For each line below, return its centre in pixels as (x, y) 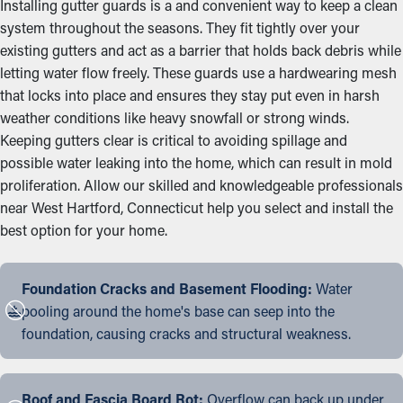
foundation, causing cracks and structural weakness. (186, 333)
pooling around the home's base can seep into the (178, 311)
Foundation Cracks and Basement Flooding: (167, 288)
